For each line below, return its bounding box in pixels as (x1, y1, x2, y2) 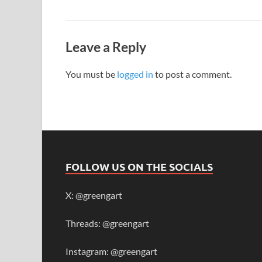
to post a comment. (153, 68, 232, 80)
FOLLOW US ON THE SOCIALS (65, 160, 213, 174)
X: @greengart (65, 189, 122, 201)
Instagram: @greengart (65, 246, 157, 257)
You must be (65, 68, 117, 80)
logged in (117, 68, 153, 80)
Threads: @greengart (65, 218, 149, 229)
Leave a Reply (65, 38, 146, 55)
